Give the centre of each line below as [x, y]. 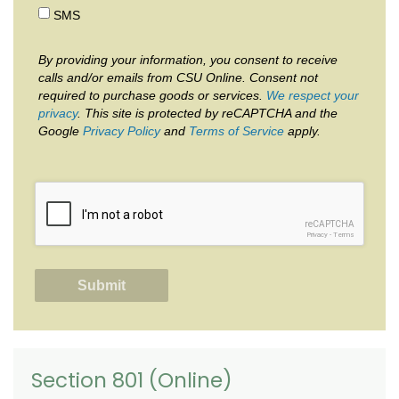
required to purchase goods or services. [152, 95]
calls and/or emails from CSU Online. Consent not [178, 77]
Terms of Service [236, 130]
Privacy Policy [122, 130]
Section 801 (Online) [132, 381]
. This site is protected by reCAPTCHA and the [208, 113]
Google [61, 130]
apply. [302, 130]
